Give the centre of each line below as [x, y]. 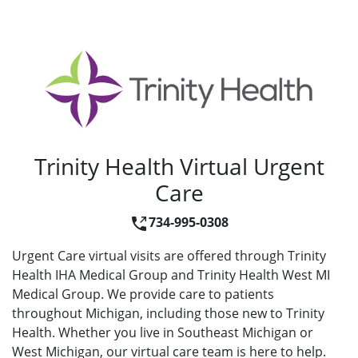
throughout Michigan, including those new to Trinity [168, 314]
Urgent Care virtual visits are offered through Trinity [169, 256]
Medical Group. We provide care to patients [143, 294]
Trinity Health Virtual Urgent [179, 166]
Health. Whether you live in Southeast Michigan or [163, 333]
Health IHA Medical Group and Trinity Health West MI [171, 275]
